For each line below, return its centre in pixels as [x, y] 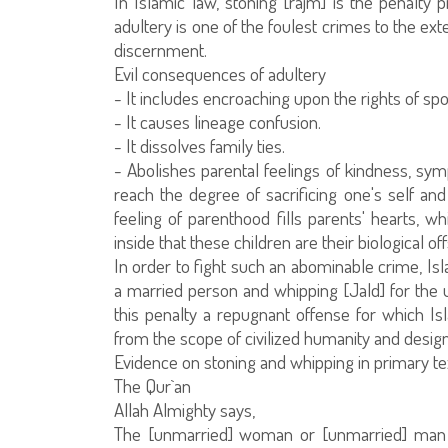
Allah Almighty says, [184, 409]
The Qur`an [152, 385]
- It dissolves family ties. [199, 145]
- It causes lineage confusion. [217, 121]
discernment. [160, 49]
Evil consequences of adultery [220, 73]
